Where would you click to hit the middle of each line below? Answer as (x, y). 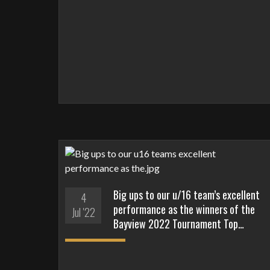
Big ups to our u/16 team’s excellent (187, 194)
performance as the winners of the (184, 209)
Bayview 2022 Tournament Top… (179, 223)
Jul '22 (83, 212)
